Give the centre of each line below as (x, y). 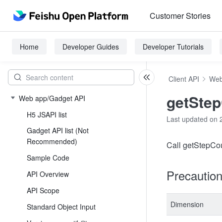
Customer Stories (180, 16)
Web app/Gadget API (52, 98)
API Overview (48, 174)
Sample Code (48, 158)
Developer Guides (91, 47)
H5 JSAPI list (47, 114)
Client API (184, 79)
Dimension (187, 204)
